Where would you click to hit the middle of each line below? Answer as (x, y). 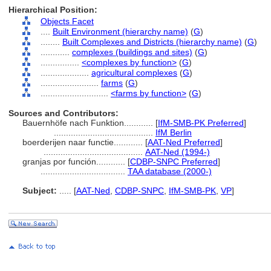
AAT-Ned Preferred (184, 142)
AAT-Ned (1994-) (178, 152)
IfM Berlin (174, 132)
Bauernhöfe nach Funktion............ (89, 123)
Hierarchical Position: (53, 10)
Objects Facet (67, 21)
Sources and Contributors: (64, 113)
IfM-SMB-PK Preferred (201, 123)
